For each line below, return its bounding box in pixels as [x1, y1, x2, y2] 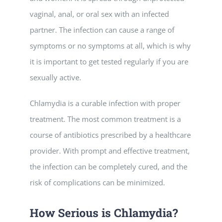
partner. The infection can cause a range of [30, 25, 174, 35]
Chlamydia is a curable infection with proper [30, 98, 180, 108]
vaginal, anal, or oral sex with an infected [30, 9, 169, 19]
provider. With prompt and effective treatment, [30, 146, 190, 156]
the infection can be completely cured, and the [30, 162, 187, 171]
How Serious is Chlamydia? [30, 205, 178, 220]
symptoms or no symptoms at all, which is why [30, 41, 191, 51]
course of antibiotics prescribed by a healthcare [30, 130, 191, 140]
